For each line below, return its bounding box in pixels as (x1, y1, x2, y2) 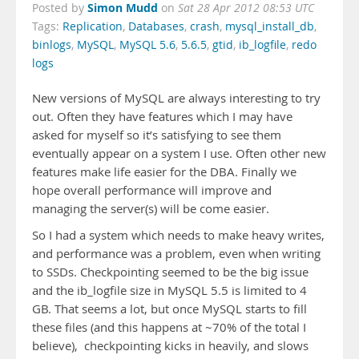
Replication (63, 19, 123, 34)
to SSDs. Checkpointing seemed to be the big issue (32, 264, 309, 280)
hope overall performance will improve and (32, 183, 272, 198)
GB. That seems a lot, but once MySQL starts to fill (32, 301, 307, 317)
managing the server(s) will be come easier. (32, 201, 269, 216)
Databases (128, 19, 184, 34)
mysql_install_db (225, 19, 314, 34)
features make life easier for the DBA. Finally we (32, 164, 296, 179)
